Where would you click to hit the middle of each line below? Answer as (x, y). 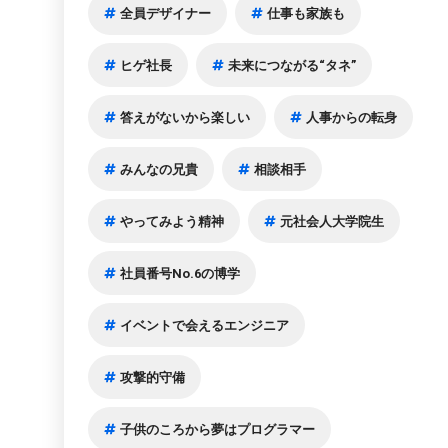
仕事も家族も (306, 13)
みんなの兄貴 (159, 169)
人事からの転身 (352, 117)
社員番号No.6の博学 (180, 273)
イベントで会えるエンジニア (205, 325)
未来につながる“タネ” (292, 65)
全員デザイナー (166, 13)
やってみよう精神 (172, 221)
